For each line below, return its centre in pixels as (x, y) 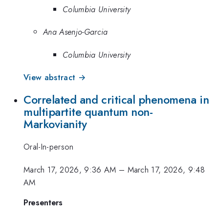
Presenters (43, 203)
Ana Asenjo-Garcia (76, 32)
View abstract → (55, 77)
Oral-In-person (49, 147)
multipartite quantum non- (88, 112)
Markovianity (55, 124)
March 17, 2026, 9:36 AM (70, 169)
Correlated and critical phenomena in (116, 99)
